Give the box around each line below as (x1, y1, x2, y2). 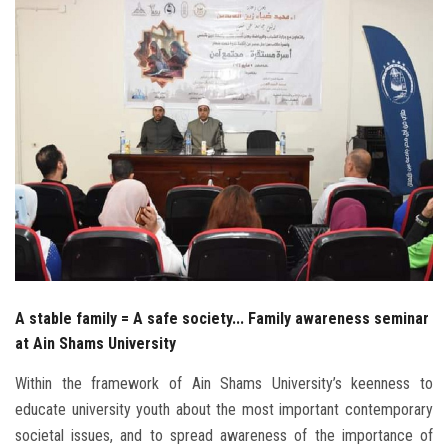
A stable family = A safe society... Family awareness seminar (15, 309, 429, 329)
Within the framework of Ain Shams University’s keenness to (15, 374, 433, 394)
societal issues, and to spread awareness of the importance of (15, 426, 433, 446)
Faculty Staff (11, 53, 95, 73)
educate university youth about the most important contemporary (15, 400, 433, 420)
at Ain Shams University (15, 334, 176, 354)
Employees (11, 218, 82, 238)
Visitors (11, 273, 63, 293)
